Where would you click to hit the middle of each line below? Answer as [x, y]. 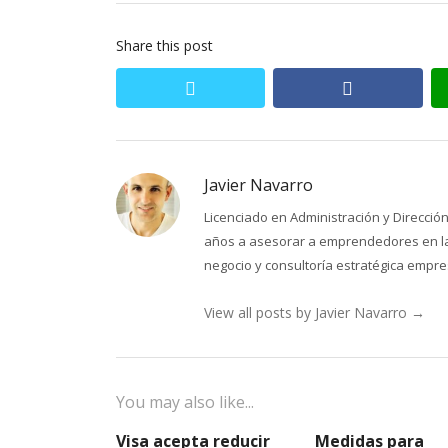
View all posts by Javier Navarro [307, 312]
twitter [226, 87]
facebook [392, 87]
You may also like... [185, 402]
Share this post [164, 45]
